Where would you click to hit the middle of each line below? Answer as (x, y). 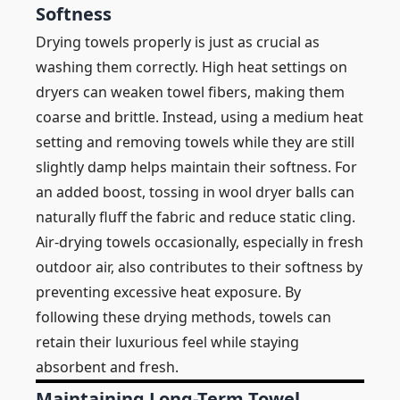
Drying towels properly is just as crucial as (178, 42)
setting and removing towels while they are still (195, 142)
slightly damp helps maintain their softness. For (196, 167)
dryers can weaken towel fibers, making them (190, 92)
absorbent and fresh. (107, 367)
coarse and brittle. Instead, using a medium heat (200, 117)
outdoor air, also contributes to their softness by (199, 267)
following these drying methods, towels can (183, 317)
